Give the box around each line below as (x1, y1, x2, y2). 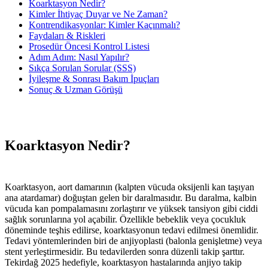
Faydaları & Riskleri (29, 30, 105, 41)
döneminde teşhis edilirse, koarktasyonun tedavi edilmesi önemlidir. (5, 225, 258, 236)
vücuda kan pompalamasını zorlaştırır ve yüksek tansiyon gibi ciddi (5, 203, 258, 214)
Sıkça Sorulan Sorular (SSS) (29, 62, 136, 73)
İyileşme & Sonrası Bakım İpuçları (29, 73, 159, 84)
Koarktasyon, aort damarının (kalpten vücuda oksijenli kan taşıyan (5, 182, 254, 193)
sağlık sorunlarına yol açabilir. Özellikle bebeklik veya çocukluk (5, 214, 246, 225)
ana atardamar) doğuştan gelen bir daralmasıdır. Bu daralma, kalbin (5, 193, 257, 203)
